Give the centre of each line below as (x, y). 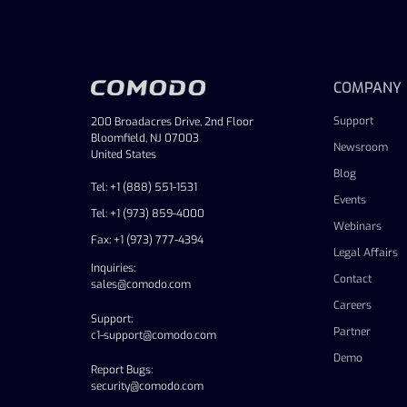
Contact (352, 278)
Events (350, 199)
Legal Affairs (366, 252)
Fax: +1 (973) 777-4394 (147, 239)
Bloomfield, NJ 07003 (145, 138)
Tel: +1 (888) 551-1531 (144, 187)
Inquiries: (113, 268)
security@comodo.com (147, 386)
